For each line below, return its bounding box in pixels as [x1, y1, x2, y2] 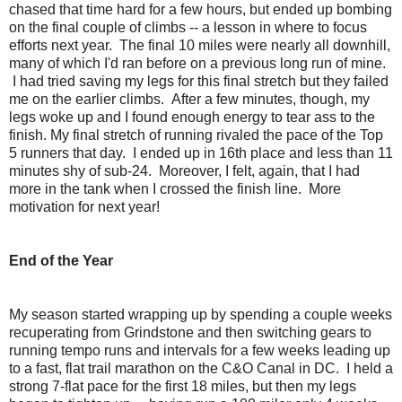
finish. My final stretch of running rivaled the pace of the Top [9, 127, 383, 143]
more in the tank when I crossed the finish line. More [9, 180, 341, 197]
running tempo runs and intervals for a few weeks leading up [9, 342, 390, 358]
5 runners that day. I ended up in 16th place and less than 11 [9, 144, 393, 161]
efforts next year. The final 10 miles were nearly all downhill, [9, 37, 390, 53]
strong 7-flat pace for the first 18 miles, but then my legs [9, 378, 356, 394]
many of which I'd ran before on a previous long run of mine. [9, 55, 386, 71]
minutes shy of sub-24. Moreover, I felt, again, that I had [9, 162, 360, 179]
